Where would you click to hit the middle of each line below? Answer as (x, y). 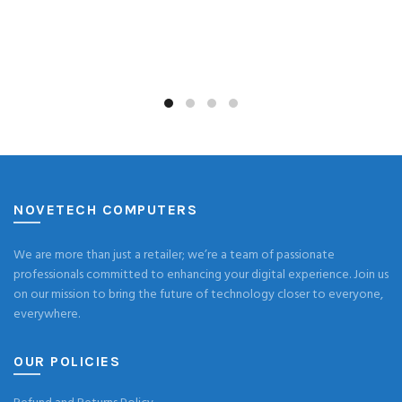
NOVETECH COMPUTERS (105, 210)
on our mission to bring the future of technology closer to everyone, (198, 295)
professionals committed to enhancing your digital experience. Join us (201, 275)
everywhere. (47, 315)
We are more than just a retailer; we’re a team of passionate (174, 256)
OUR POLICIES (67, 362)
